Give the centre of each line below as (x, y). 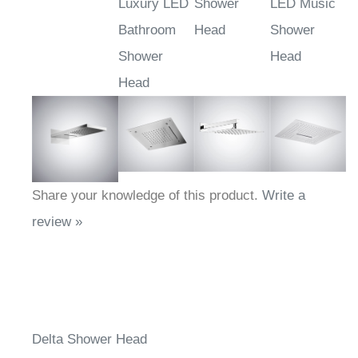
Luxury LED (153, 11)
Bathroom (147, 38)
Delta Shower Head (89, 347)
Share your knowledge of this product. (147, 203)
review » (57, 229)
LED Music (303, 11)
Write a (284, 203)
